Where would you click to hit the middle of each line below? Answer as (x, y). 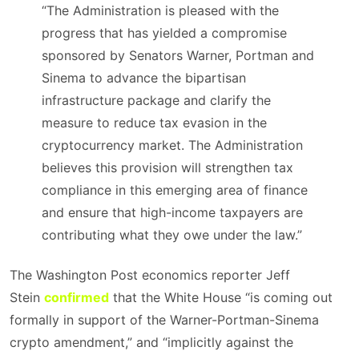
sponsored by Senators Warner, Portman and (178, 55)
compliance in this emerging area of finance (175, 190)
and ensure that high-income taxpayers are (172, 212)
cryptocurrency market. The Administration (172, 145)
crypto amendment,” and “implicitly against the (151, 342)
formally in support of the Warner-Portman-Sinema (164, 320)
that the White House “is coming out (221, 297)
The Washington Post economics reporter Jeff (150, 275)
